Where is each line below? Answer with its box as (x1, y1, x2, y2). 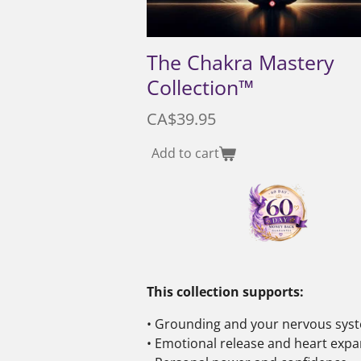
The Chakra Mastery (147, 48, 334, 76)
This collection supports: (147, 282, 304, 301)
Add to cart (151, 144, 219, 163)
